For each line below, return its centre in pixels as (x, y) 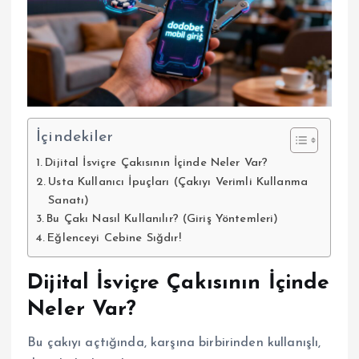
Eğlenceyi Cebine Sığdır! (114, 238)
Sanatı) (69, 200)
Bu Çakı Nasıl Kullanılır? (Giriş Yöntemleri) (163, 219)
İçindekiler (75, 138)
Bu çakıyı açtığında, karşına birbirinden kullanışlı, (174, 343)
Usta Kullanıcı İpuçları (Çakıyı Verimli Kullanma (178, 182)
